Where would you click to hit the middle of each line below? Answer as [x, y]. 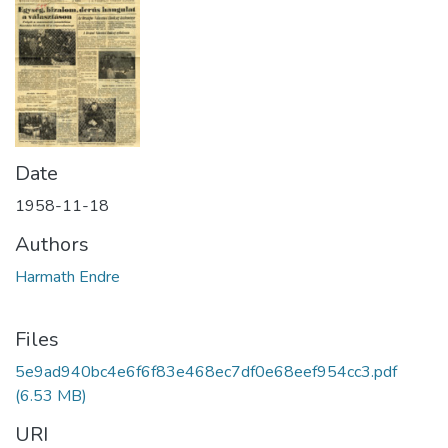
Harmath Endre [67, 277]
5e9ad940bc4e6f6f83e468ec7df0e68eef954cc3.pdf [206, 372]
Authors [52, 245]
